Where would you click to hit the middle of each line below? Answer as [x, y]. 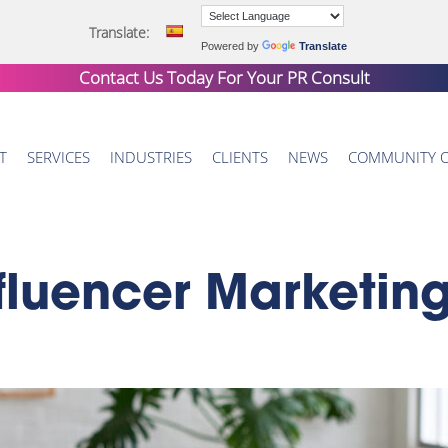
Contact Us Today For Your [182, 77]
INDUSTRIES [151, 157]
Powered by [231, 46]
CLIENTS [240, 157]
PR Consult [328, 77]
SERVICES [59, 157]
